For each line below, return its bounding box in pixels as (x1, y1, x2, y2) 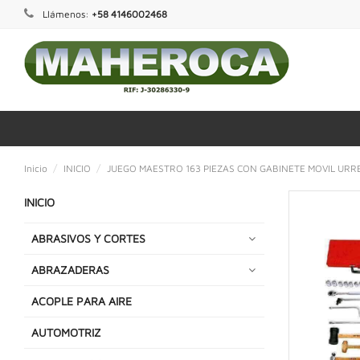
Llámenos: (40, 8, 92, 20)
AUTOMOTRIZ (31, 325, 101, 339)
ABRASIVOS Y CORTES (31, 231, 145, 245)
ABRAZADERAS (31, 262, 109, 276)
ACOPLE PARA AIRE (31, 293, 132, 308)
